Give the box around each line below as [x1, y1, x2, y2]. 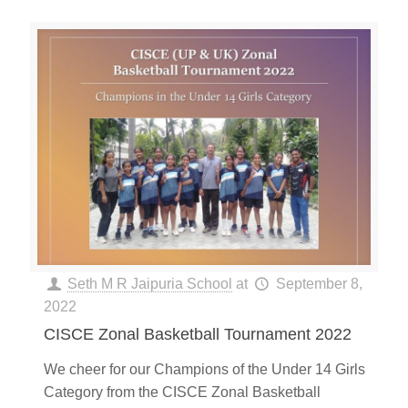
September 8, [275, 276, 362, 292]
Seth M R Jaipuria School [67, 276, 233, 292]
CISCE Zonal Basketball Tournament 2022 [44, 325, 352, 344]
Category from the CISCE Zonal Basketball [44, 384, 321, 401]
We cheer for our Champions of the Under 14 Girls [44, 362, 365, 378]
